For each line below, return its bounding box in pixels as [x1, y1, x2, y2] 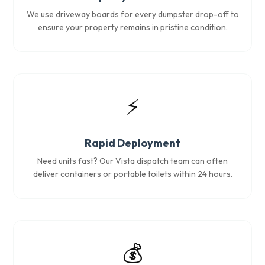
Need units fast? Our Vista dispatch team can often [37, 156, 228, 166]
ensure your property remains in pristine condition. [37, 22, 228, 33]
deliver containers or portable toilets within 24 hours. [33, 169, 232, 179]
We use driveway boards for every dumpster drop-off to [26, 9, 239, 20]
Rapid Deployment [85, 136, 180, 150]
